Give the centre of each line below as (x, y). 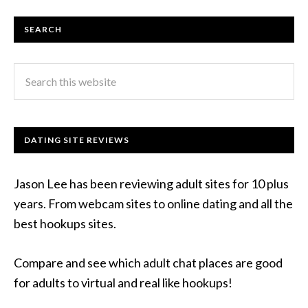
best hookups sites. (65, 223)
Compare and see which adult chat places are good (148, 262)
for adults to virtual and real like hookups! (123, 282)
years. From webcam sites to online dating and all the (153, 203)
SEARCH (43, 29)
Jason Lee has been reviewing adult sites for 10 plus (151, 183)
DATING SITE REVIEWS (77, 140)
